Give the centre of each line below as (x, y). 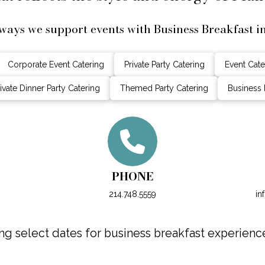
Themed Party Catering (164, 88)
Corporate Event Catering (56, 64)
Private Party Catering (164, 64)
